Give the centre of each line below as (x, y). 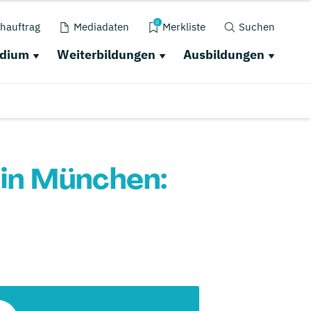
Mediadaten (101, 27)
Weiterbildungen (106, 54)
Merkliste (184, 27)
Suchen (257, 27)
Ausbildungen (224, 54)
